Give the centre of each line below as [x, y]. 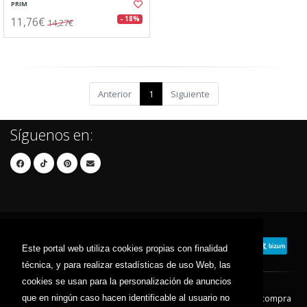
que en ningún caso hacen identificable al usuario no [126, 298]
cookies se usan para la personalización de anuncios [127, 282]
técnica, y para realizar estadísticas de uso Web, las [126, 265]
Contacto [108, 298]
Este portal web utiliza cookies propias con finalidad [125, 249]
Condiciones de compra [244, 298]
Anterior [114, 94]
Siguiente [190, 94]
